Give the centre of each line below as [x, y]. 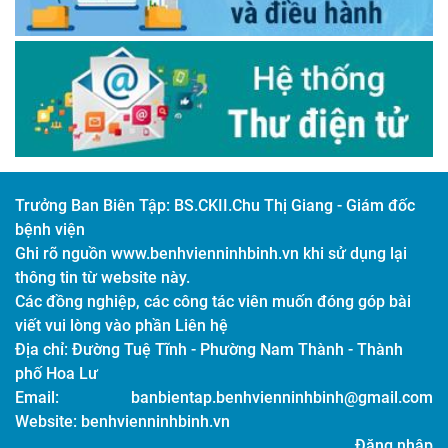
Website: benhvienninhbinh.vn [122, 421]
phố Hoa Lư [56, 373]
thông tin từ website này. [102, 277]
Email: [37, 397]
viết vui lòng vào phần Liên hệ [121, 325]
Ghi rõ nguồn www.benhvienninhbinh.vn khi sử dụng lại [211, 253]
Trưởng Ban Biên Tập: [94, 205]
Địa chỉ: [43, 349]
